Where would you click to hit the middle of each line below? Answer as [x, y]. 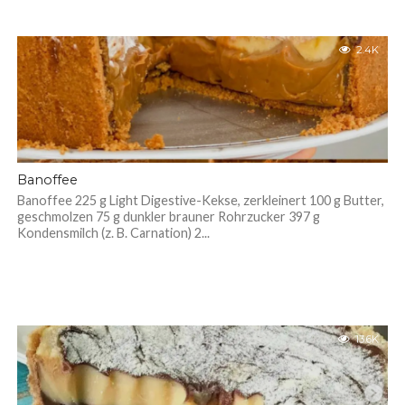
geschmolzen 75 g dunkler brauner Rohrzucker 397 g [168, 217]
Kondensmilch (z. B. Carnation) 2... [113, 233]
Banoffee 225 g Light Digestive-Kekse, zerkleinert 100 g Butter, [200, 200]
